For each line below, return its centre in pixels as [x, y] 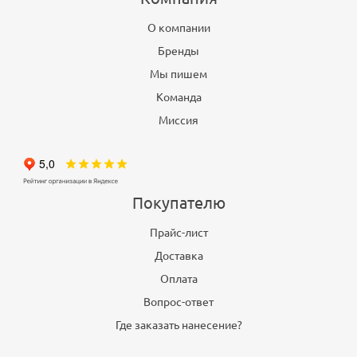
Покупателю [178, 203]
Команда [178, 98]
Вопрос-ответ [178, 302]
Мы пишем [178, 75]
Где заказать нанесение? [178, 326]
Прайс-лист [178, 233]
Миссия [178, 121]
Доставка [178, 256]
